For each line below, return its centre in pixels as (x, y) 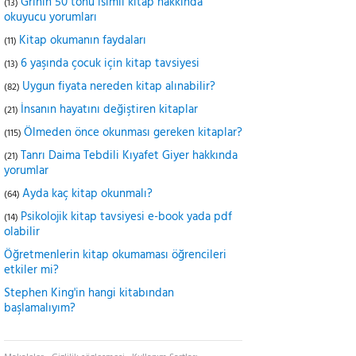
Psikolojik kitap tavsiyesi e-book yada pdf (126, 217)
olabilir (22, 232)
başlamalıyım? (40, 308)
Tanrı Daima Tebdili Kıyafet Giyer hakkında (129, 156)
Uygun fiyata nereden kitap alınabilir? (119, 87)
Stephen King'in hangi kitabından (89, 293)
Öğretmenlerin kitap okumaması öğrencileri (115, 255)
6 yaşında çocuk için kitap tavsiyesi (110, 64)
